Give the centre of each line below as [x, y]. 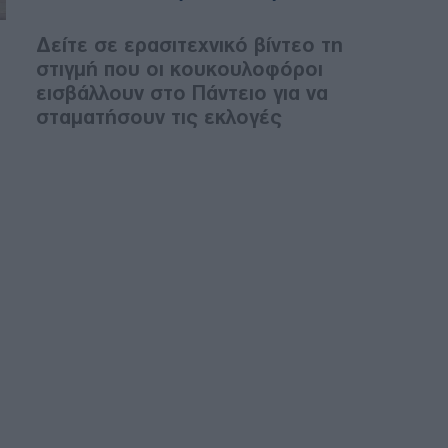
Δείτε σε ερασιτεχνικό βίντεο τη [189, 44]
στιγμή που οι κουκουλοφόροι [179, 68]
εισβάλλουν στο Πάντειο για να [182, 92]
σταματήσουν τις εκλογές [159, 116]
